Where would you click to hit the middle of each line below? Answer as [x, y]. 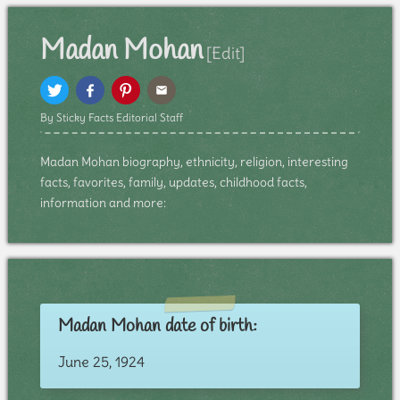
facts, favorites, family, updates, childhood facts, [173, 183]
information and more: [103, 203]
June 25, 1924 [101, 362]
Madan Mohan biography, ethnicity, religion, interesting [194, 162]
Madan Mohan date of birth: [157, 327]
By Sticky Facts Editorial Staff [111, 118]
